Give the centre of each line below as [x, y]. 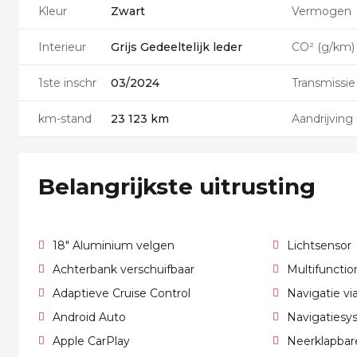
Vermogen [322, 11]
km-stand [65, 119]
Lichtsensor [319, 245]
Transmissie [324, 83]
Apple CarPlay [91, 341]
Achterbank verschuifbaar [124, 269]
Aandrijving [322, 119]
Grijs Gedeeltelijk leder [177, 47]
